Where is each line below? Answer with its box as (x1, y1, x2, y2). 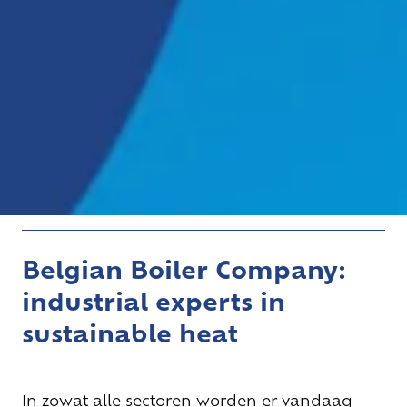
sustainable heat (22, 316, 238, 350)
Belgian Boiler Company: (22, 253, 346, 286)
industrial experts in (22, 284, 285, 318)
